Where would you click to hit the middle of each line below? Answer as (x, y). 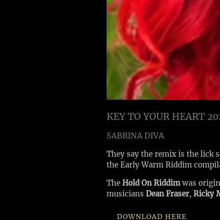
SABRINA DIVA (135, 136)
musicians (126, 194)
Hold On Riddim (151, 183)
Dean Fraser (167, 194)
